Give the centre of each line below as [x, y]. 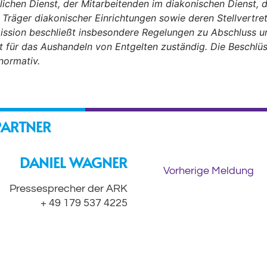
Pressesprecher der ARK [69, 189]
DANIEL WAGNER [74, 162]
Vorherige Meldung [209, 171]
